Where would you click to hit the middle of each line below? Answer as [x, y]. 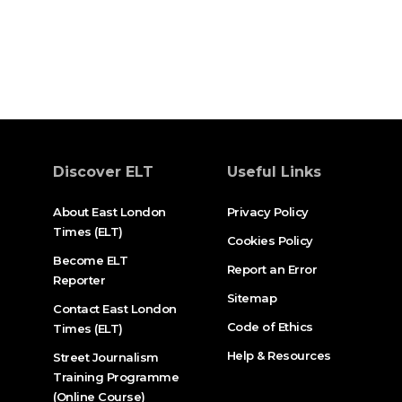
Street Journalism [106, 357]
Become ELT [91, 260]
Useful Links [274, 171]
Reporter [79, 280]
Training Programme [116, 376]
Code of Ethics [270, 326]
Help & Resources [279, 355]
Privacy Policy [267, 211]
